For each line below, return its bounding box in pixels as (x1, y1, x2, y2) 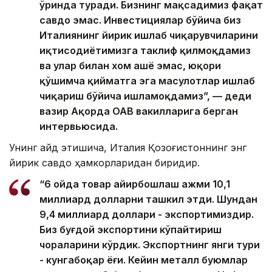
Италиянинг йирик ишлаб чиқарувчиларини (39, 29, 258, 42)
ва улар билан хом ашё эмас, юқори (39, 59, 221, 72)
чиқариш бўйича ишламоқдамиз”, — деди (39, 90, 251, 103)
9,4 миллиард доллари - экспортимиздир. (39, 208, 254, 221)
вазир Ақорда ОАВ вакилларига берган (39, 105, 238, 118)
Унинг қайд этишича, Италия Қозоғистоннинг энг (9, 141, 246, 154)
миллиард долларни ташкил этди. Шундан (39, 193, 257, 206)
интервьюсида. (39, 120, 118, 133)
